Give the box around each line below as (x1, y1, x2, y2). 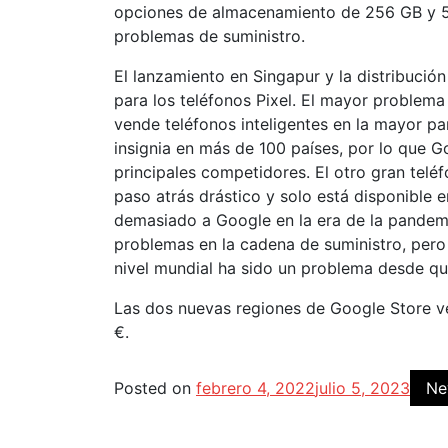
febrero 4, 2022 (196, 378, 315, 398)
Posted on (114, 378, 196, 398)
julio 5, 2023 (315, 378, 410, 398)
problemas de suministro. (114, 26, 305, 46)
